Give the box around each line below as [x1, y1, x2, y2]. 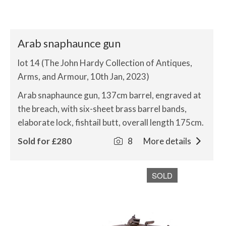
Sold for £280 [18, 136, 72, 146]
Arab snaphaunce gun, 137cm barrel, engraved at [18, 90, 201, 100]
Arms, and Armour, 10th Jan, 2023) [18, 71, 149, 82]
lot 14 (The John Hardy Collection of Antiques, [18, 58, 192, 68]
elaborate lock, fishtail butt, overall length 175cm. [18, 117, 204, 128]
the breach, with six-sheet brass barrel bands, [18, 103, 187, 114]
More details [143, 136, 193, 146]
